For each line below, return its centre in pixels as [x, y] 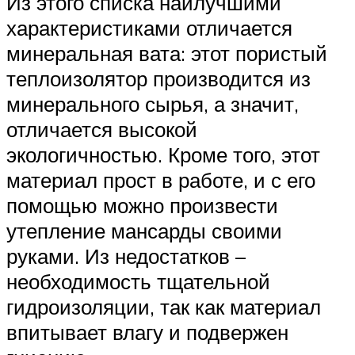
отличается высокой [102, 130]
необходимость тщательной [138, 282]
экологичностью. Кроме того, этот [163, 155]
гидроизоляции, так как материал [164, 307]
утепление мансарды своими [144, 231]
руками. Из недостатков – [126, 256]
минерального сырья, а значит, [153, 104]
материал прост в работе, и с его [161, 180]
